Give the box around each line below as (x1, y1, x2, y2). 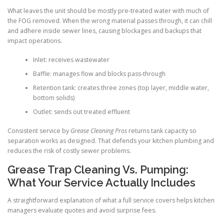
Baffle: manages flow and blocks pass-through (32, 69, 165, 78)
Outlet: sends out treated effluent (32, 107, 130, 116)
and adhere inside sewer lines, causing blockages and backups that (7, 26, 201, 35)
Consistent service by (7, 126, 70, 135)
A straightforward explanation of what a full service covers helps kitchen (7, 195, 214, 204)
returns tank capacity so (127, 126, 196, 135)
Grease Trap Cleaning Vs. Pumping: (7, 162, 188, 176)
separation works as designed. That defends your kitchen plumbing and (7, 136, 214, 145)
